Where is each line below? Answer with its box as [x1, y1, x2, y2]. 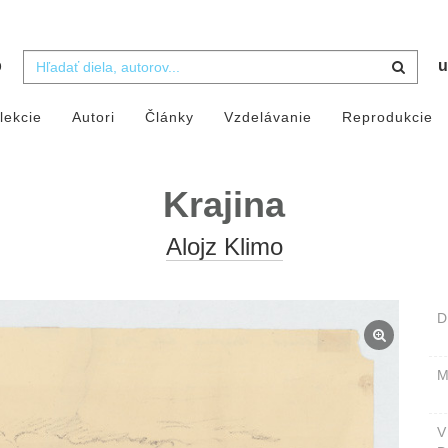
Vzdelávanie [223, 109, 312, 126]
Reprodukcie [341, 109, 433, 126]
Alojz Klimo [165, 233, 283, 261]
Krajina [163, 184, 285, 226]
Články [144, 109, 194, 126]
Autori [71, 109, 115, 126]
